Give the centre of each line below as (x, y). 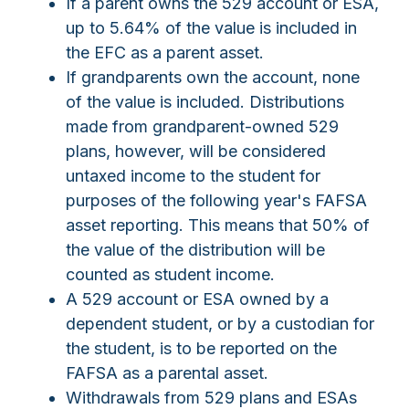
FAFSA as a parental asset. (167, 373)
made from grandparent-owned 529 (202, 127)
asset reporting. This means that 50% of (218, 225)
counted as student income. (170, 275)
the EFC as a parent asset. (165, 53)
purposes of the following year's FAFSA (216, 201)
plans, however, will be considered (196, 152)
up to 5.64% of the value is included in (211, 28)
